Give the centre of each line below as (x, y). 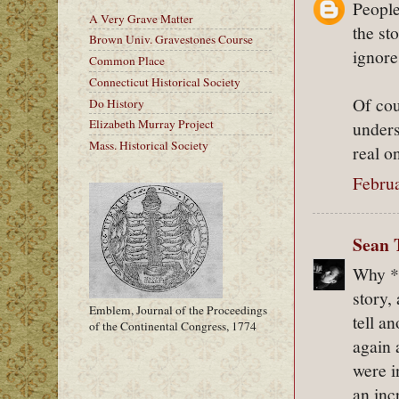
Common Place (127, 61)
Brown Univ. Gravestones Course (171, 40)
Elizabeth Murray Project (151, 124)
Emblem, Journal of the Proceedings (178, 309)
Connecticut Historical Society (165, 81)
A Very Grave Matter (141, 18)
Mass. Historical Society (149, 146)
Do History (117, 103)
